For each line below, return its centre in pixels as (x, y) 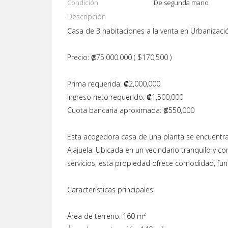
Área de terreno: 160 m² (106, 216)
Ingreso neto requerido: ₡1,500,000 (125, 97)
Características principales (110, 190)
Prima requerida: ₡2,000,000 (114, 84)
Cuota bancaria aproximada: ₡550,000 (131, 110)
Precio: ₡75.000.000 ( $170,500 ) (119, 57)
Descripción (87, 17)
